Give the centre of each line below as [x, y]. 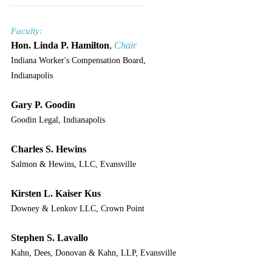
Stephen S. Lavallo [49, 237]
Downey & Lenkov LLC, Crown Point [78, 208]
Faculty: [27, 31]
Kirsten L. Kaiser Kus [56, 193]
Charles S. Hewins [49, 149]
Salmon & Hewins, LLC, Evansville [73, 164]
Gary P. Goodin [43, 104]
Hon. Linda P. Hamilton [60, 45]
